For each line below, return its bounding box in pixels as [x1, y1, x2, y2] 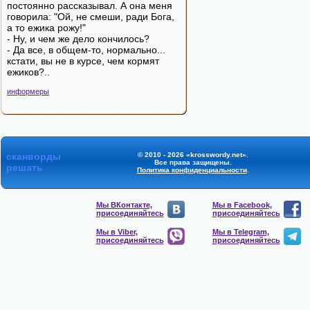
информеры [7, 87, 49, 95]
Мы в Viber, [95, 228, 138, 236]
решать [6, 162, 43, 173]
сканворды [6, 151, 61, 162]
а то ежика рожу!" [7, 22, 86, 33]
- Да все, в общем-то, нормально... [7, 44, 165, 55]
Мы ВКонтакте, [95, 201, 152, 209]
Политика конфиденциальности [136, 166, 247, 174]
